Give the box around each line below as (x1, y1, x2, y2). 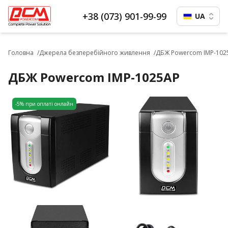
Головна (8, 48, 34, 57)
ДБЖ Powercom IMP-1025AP (8, 69, 180, 85)
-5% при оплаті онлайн (15, 100, 73, 107)
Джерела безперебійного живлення (39, 48, 150, 57)
